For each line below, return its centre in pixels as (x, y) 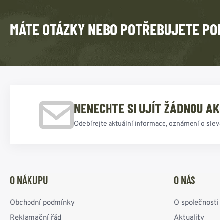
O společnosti (196, 203)
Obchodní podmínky (42, 203)
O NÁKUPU (29, 180)
